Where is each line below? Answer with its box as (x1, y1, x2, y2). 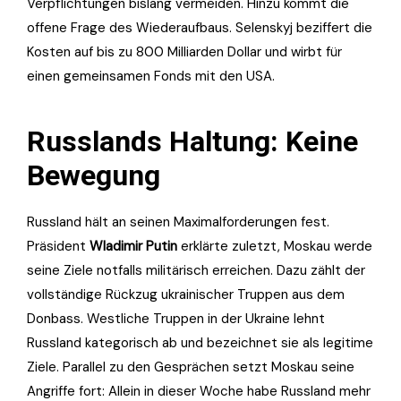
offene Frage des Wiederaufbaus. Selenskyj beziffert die (27, 19, 372, 38)
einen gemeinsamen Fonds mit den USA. (27, 67, 275, 86)
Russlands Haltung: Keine (27, 124, 358, 159)
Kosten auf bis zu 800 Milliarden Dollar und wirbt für (27, 43, 342, 62)
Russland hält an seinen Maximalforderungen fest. (27, 213, 329, 232)
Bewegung (27, 158, 160, 193)
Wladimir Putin (90, 237, 177, 256)
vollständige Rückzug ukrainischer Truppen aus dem (27, 286, 345, 304)
